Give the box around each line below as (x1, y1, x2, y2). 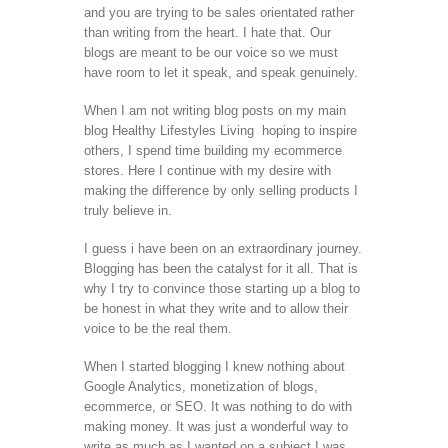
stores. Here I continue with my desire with (84, 162, 331, 178)
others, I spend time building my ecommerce (84, 142, 342, 158)
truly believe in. (84, 202, 172, 218)
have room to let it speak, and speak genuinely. (84, 64, 358, 80)
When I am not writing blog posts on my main (84, 102, 346, 118)
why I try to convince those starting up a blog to (84, 280, 360, 296)
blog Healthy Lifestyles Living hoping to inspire (84, 122, 357, 138)
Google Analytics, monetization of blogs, (84, 378, 318, 394)
